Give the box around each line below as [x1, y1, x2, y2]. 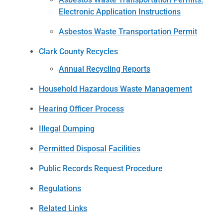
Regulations [39, 183, 81, 193]
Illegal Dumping [39, 123, 95, 133]
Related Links [39, 203, 87, 213]
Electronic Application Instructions [59, 7, 181, 17]
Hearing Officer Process [39, 104, 124, 113]
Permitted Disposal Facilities [39, 143, 140, 153]
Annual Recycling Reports [59, 64, 150, 74]
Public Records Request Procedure [39, 163, 163, 173]
